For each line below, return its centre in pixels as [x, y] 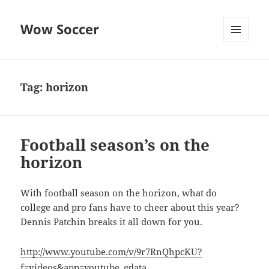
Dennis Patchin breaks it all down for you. [112, 222]
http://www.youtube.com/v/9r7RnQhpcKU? [112, 252]
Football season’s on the [115, 145]
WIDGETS [240, 67]
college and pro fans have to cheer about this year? [130, 207]
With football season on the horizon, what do [119, 193]
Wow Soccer [60, 29]
